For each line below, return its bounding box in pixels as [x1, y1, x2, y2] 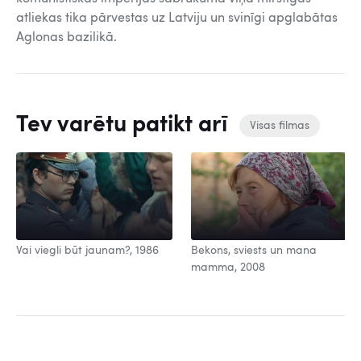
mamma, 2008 [191, 262, 265, 274]
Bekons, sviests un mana [191, 245, 317, 257]
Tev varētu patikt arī [16, 114, 233, 137]
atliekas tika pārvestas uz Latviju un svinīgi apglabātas [16, 12, 338, 25]
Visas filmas [250, 120, 309, 132]
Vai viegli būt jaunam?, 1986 [16, 245, 159, 257]
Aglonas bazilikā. [16, 31, 117, 44]
